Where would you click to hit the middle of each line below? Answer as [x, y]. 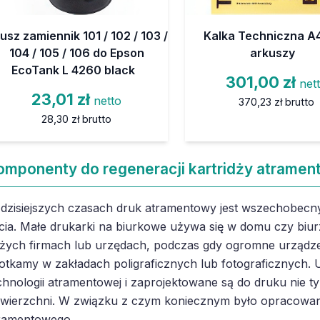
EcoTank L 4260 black [73, 70]
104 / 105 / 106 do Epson [76, 52]
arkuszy [273, 52]
